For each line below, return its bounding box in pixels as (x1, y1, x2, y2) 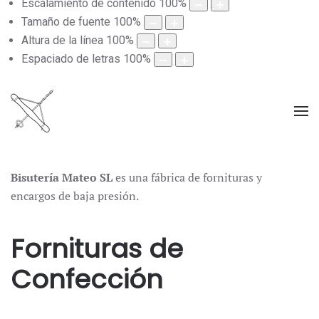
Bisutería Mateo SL (11, 169, 113, 186)
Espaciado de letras (21, 52, 120, 66)
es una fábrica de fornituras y (113, 169, 262, 186)
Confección (11, 261, 163, 298)
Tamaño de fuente (21, 15, 110, 29)
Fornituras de (11, 231, 183, 268)
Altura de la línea (21, 33, 103, 48)
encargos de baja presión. (11, 188, 139, 204)
